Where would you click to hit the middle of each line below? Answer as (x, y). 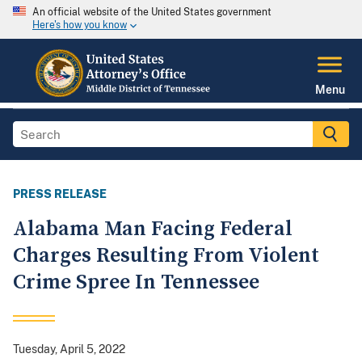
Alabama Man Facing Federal (153, 229)
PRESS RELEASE (60, 194)
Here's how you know (80, 25)
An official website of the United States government (152, 12)
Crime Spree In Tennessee (136, 283)
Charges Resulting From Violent (166, 256)
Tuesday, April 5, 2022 (69, 349)
